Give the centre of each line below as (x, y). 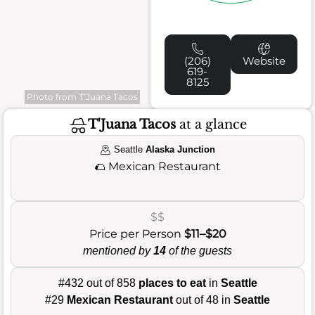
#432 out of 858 (98, 283)
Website (264, 60)
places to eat (172, 283)
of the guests (199, 250)
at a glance (211, 125)
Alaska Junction (181, 149)
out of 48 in (203, 300)
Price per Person (136, 233)
